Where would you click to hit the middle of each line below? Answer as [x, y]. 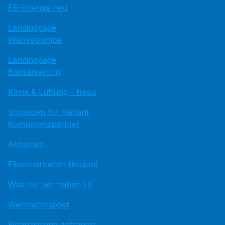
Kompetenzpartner [44, 124]
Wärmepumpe [35, 40]
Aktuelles [26, 144]
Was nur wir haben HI [50, 184]
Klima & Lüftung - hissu [52, 92]
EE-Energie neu [38, 8]
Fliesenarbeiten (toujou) [53, 164]
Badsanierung [34, 72]
